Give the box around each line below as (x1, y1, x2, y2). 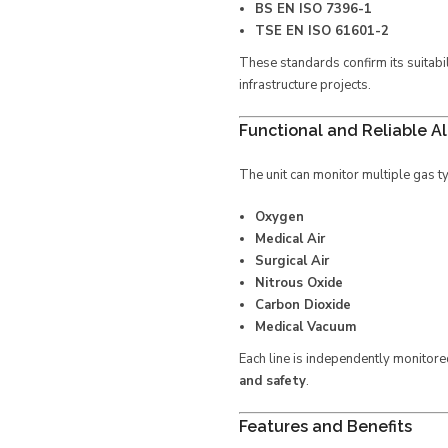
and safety (239, 372, 306, 390)
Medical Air (254, 230, 325, 248)
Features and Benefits (239, 417, 412, 436)
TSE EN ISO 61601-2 (254, 22, 389, 40)
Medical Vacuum (254, 318, 356, 336)
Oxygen (254, 208, 304, 226)
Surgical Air (254, 252, 329, 270)
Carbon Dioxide (254, 296, 351, 314)
